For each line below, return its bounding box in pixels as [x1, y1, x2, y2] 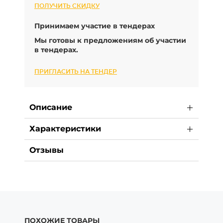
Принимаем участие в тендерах [34, 21, 155, 31]
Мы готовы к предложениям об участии [34, 36, 186, 45]
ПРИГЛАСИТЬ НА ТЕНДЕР [34, 69, 117, 75]
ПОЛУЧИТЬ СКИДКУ [34, 3, 100, 9]
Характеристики [29, 124, 101, 134]
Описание [29, 103, 72, 112]
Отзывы [29, 145, 64, 155]
